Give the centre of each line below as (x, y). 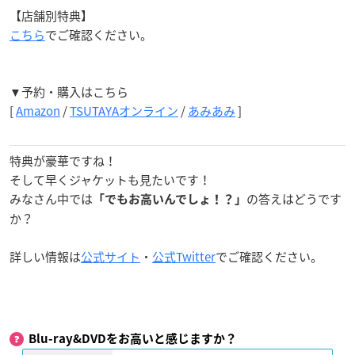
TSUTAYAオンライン (124, 111)
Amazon (38, 111)
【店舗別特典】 (51, 16)
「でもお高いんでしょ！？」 (170, 200)
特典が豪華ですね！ (63, 161)
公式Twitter (184, 257)
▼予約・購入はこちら (69, 92)
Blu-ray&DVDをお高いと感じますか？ (133, 339)
